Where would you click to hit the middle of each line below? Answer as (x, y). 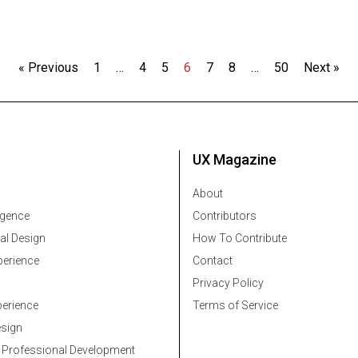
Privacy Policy (228, 283)
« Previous (48, 68)
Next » (322, 68)
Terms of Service (235, 306)
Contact (213, 261)
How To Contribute (240, 239)
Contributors (225, 216)
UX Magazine (235, 160)
